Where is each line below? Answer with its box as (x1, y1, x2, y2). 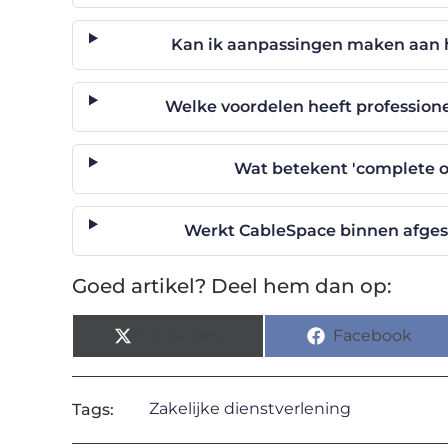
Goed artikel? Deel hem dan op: (72, 273, 392, 298)
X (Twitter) (140, 325, 222, 345)
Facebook (332, 325, 412, 345)
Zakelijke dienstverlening (148, 398, 351, 418)
